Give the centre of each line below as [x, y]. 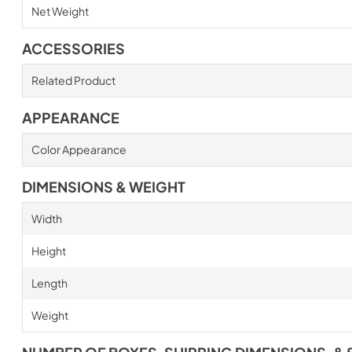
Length [49, 283]
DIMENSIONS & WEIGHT [104, 187]
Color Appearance [79, 149]
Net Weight [60, 11]
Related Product [73, 80]
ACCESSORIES [73, 49]
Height [48, 251]
